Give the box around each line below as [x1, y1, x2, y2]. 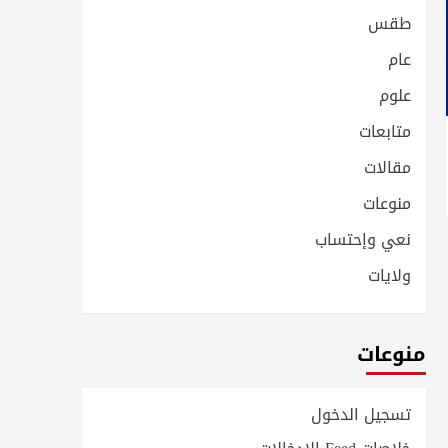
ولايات [368, 259, 411, 291]
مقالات [364, 151, 411, 183]
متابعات [359, 115, 411, 147]
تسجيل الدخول [311, 398, 411, 430]
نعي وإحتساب [315, 223, 411, 255]
